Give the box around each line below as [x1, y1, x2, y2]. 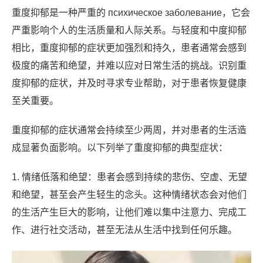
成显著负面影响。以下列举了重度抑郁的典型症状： [12, 143, 228, 153]
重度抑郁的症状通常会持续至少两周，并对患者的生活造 [12, 125, 247, 135]
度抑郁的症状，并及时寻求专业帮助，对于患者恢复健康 [12, 78, 247, 88]
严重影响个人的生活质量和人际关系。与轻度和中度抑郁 [12, 25, 247, 35]
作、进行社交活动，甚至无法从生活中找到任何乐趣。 [12, 225, 237, 235]
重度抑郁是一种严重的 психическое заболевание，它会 [12, 8, 250, 18]
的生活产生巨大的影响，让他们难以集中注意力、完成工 [12, 207, 247, 217]
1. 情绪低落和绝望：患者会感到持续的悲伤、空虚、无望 [12, 172, 247, 182]
